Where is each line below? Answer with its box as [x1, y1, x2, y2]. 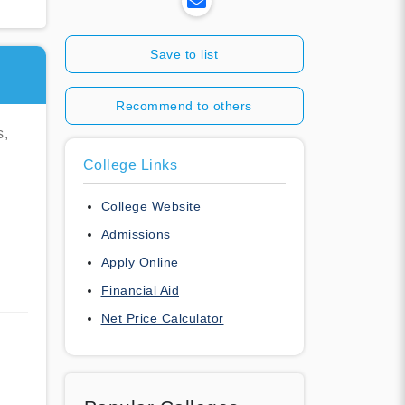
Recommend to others [116, 98, 252, 113]
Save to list [150, 46, 218, 61]
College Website [100, 198, 201, 213]
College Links [82, 156, 177, 173]
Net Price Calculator [100, 310, 224, 325]
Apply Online [100, 254, 179, 269]
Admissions [100, 226, 171, 241]
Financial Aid [100, 282, 179, 297]
